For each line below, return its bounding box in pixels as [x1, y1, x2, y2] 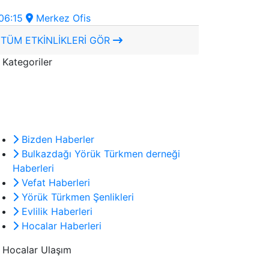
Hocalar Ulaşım [2, 244, 71, 256]
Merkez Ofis [33, 12, 91, 25]
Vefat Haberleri [19, 177, 90, 189]
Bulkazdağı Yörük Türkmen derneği [19, 148, 180, 160]
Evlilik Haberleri [19, 205, 92, 218]
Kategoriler [2, 56, 52, 68]
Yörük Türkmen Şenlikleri [19, 191, 134, 204]
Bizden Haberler [19, 133, 94, 146]
